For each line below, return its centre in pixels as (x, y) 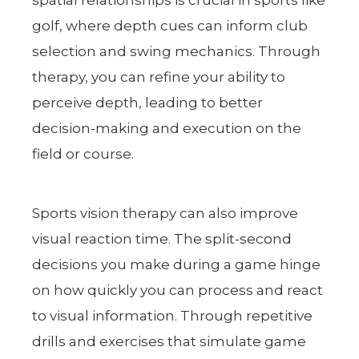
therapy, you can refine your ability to (159, 77)
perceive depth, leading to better (148, 102)
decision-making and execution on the (167, 128)
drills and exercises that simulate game (169, 341)
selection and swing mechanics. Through (177, 51)
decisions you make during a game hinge (177, 264)
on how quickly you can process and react (178, 290)
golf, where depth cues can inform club (170, 25)
